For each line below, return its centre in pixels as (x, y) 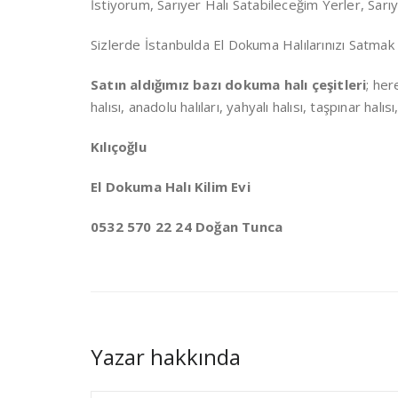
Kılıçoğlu (119, 147)
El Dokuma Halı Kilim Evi (171, 187)
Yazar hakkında (166, 357)
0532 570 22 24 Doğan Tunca (187, 227)
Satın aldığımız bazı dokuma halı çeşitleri (229, 84)
